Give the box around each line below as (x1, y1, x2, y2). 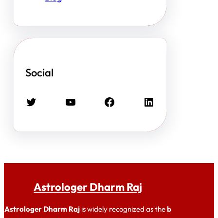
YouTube (64, 94, 71, 109)
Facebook (103, 94, 109, 109)
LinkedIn (142, 94, 149, 109)
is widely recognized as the (80, 204, 167, 214)
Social (25, 66, 54, 80)
